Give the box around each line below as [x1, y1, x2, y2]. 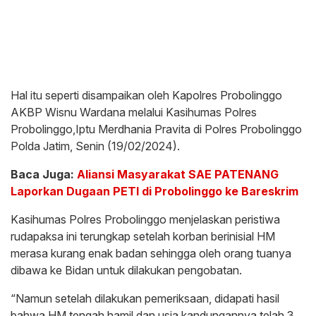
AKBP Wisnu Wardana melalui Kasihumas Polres [11, 104, 257, 119]
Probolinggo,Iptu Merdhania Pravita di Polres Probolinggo [11, 121, 302, 136]
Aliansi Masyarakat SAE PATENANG [77, 166, 279, 181]
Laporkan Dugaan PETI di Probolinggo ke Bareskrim [11, 183, 298, 198]
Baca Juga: [11, 166, 77, 181]
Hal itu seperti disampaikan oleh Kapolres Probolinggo [11, 87, 282, 102]
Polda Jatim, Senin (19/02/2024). [11, 138, 180, 153]
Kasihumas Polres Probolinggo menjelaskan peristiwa [11, 212, 280, 226]
